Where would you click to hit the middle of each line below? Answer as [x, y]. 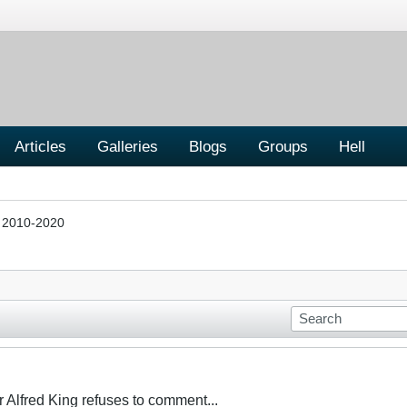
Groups [283, 146]
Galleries [128, 146]
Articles [40, 146]
